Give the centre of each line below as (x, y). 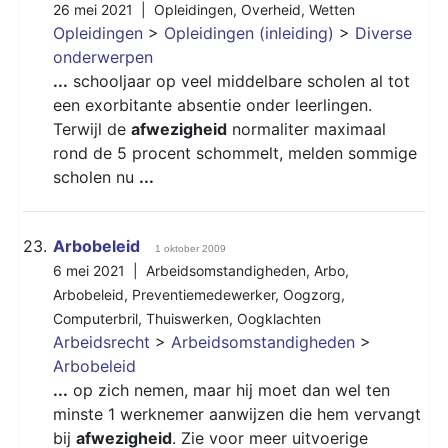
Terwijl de (92, 128)
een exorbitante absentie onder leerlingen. (212, 104)
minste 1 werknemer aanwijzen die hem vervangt (237, 413)
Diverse (383, 32)
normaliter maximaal (306, 128)
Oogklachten (279, 318)
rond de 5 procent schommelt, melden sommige (235, 152)
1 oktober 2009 (190, 248)
